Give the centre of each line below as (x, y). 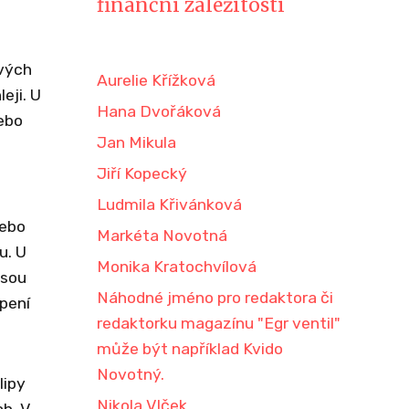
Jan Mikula (136, 142)
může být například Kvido (190, 349)
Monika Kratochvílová (177, 267)
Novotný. (131, 374)
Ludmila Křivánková (169, 204)
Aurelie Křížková (156, 80)
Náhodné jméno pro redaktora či (215, 298)
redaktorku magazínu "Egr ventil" (219, 323)
